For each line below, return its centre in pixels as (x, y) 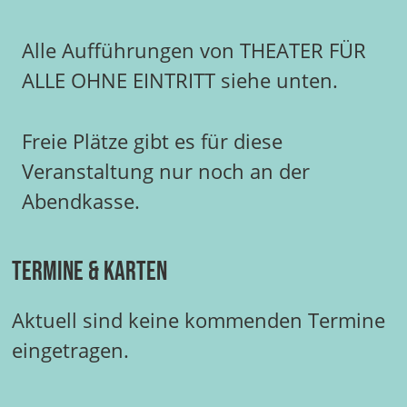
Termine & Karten (89, 272)
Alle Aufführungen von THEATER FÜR (194, 51)
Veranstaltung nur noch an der (166, 171)
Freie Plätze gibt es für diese (152, 141)
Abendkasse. (81, 201)
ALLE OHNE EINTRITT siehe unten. (180, 81)
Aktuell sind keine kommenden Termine (198, 321)
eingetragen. (70, 351)
